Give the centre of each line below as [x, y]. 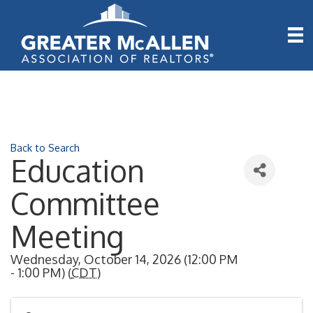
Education [78, 170]
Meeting [67, 236]
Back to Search [45, 147]
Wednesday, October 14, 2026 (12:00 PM [124, 259]
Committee [85, 203]
